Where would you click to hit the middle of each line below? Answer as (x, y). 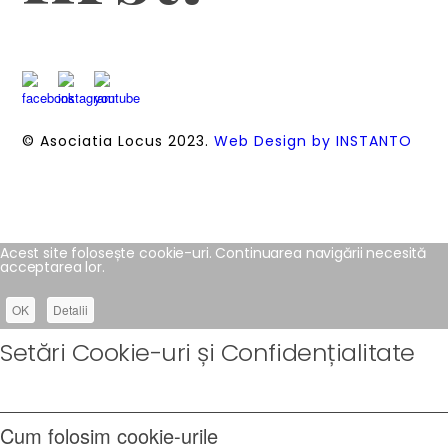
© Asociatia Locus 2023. (118, 140)
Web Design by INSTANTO (312, 140)
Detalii (70, 310)
